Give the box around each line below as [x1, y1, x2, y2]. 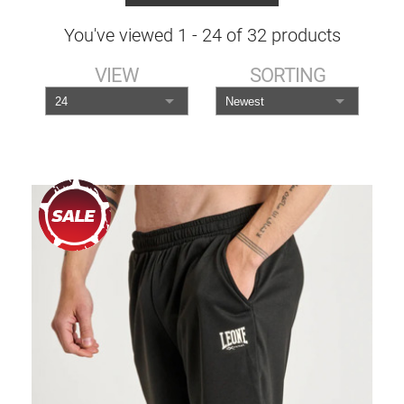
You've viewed [63, 24, 173, 47]
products [266, 24, 341, 47]
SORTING [249, 64, 326, 87]
